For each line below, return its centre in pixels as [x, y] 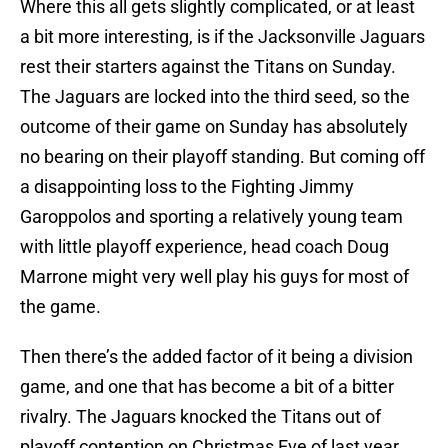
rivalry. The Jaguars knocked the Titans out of [200, 417]
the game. [60, 307]
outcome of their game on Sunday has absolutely [214, 127]
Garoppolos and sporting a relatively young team [211, 217]
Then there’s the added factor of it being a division [216, 357]
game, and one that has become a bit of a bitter [207, 387]
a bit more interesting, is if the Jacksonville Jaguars [222, 37]
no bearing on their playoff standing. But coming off [222, 157]
